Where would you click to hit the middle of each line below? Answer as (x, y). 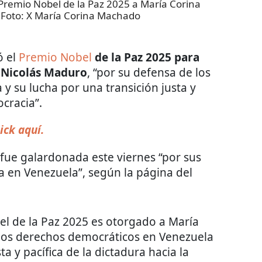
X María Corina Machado (83, 16)
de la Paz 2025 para (147, 58)
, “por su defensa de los (149, 73)
